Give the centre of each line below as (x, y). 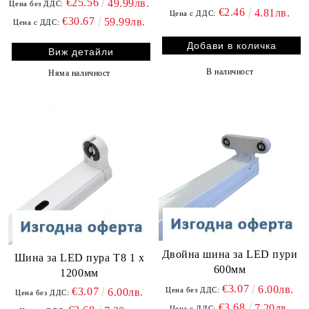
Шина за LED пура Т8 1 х (79, 258)
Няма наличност (79, 73)
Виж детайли (81, 52)
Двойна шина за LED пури (230, 254)
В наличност (230, 71)
